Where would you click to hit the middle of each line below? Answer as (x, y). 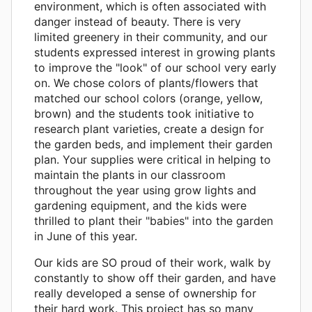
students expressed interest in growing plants (155, 52)
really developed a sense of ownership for (145, 293)
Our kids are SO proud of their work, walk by (153, 262)
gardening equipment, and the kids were (140, 205)
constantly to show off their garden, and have (155, 278)
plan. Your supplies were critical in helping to (153, 159)
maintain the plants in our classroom (130, 174)
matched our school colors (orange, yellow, (148, 98)
